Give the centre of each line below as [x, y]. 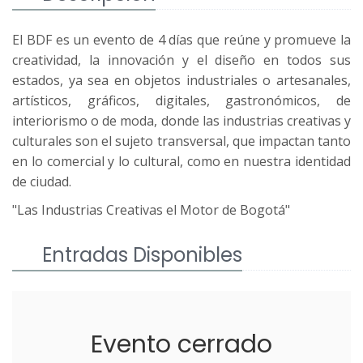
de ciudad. [42, 182]
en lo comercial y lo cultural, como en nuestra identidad [181, 162]
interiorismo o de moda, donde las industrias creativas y [181, 121]
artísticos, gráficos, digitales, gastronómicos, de [181, 101]
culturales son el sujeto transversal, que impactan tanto [181, 141]
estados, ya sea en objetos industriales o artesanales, [181, 81]
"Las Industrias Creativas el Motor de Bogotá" [151, 210]
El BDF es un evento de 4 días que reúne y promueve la [181, 40]
